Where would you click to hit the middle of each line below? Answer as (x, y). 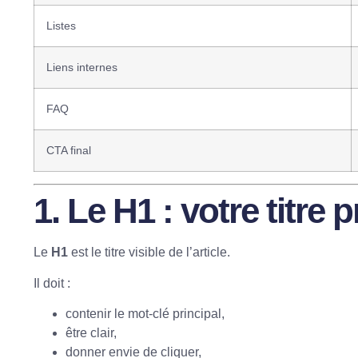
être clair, (91, 332)
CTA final (69, 151)
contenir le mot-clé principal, (145, 313)
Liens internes (82, 68)
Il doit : (52, 283)
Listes (61, 26)
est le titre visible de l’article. (149, 253)
